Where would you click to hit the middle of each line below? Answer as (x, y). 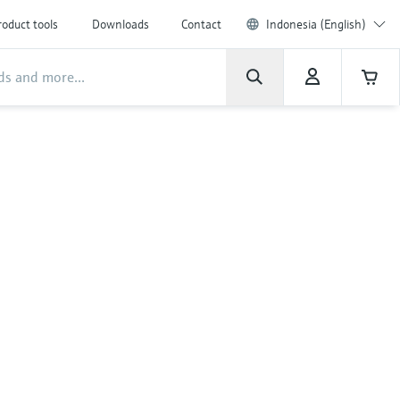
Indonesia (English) (316, 24)
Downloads (121, 24)
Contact (201, 24)
